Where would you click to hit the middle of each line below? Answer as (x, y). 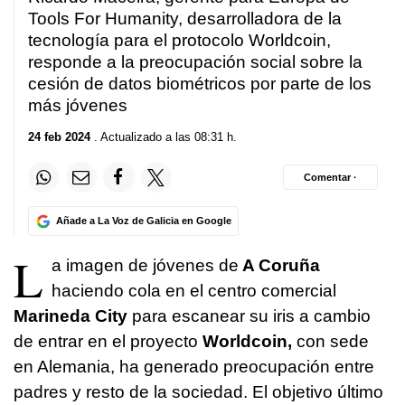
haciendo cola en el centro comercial (194, 291)
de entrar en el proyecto (106, 342)
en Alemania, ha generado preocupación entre (194, 367)
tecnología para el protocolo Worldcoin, (179, 40)
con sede (330, 342)
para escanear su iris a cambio (249, 316)
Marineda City (71, 316)
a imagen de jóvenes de (145, 266)
